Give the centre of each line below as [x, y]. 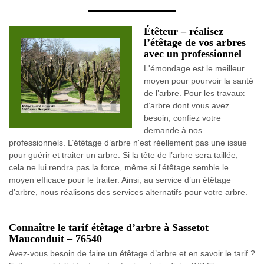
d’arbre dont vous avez [187, 105]
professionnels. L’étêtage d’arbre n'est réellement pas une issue [128, 143]
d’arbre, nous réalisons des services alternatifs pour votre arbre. [128, 192]
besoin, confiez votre [182, 118]
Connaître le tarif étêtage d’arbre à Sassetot [109, 227]
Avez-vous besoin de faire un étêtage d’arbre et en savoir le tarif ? [132, 253]
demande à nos [173, 130]
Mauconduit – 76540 [55, 239]
